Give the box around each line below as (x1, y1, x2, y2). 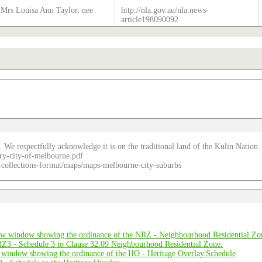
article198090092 (121, 15, 179, 24)
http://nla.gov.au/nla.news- (121, 5, 209, 15)
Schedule (206, 249, 236, 258)
